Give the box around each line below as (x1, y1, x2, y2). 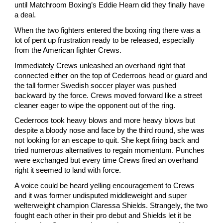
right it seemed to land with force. (14, 166, 121, 175)
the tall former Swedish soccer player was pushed (14, 81, 177, 90)
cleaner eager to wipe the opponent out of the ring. (14, 101, 176, 110)
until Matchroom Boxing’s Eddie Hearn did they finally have (14, 1, 205, 9)
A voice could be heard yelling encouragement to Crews (14, 181, 195, 190)
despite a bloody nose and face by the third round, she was (14, 126, 205, 135)
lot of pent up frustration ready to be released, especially (14, 36, 195, 45)
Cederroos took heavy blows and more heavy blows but (14, 116, 196, 125)
